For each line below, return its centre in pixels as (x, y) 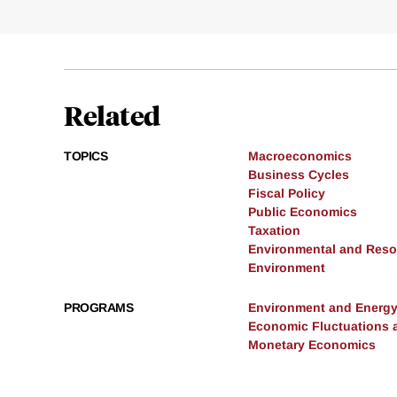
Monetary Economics (312, 345)
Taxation (274, 231)
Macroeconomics (300, 156)
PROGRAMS (98, 308)
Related (112, 115)
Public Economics (303, 212)
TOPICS (86, 156)
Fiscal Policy (287, 194)
